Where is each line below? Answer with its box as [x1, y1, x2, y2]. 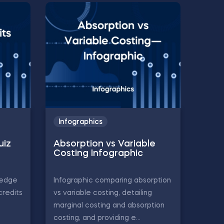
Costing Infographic [53, 149, 143, 158]
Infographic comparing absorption [53, 177, 171, 184]
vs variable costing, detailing [53, 189, 152, 196]
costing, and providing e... [53, 214, 140, 221]
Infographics [58, 118, 102, 125]
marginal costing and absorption [53, 202, 164, 209]
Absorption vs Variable [53, 139, 155, 148]
